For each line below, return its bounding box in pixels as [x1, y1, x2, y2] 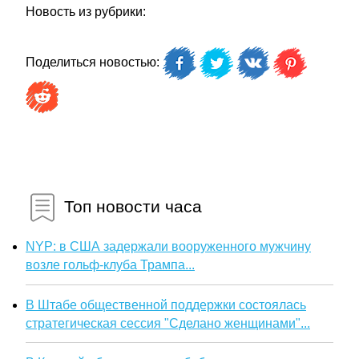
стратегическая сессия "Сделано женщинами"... [26, 316, 310, 330]
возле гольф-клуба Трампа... [26, 258, 195, 272]
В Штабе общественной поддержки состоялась [26, 297, 306, 312]
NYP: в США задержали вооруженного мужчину [26, 240, 311, 253]
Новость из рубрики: [26, 5, 146, 18]
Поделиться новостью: [26, 55, 163, 70]
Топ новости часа [59, 196, 202, 216]
